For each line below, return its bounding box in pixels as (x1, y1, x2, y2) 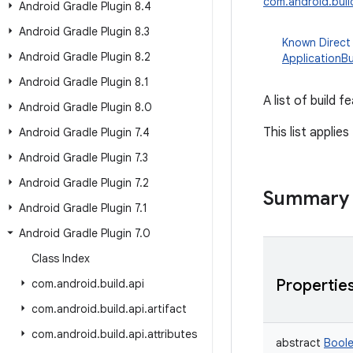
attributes (147, 327, 197, 341)
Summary (263, 187, 349, 210)
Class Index (32, 251, 90, 266)
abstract (276, 336, 321, 350)
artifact (147, 302, 187, 316)
